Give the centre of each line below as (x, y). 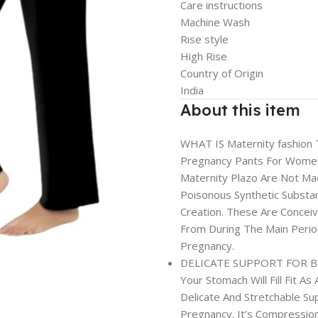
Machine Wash (215, 22)
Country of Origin (221, 73)
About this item (240, 110)
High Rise (203, 56)
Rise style (204, 39)
